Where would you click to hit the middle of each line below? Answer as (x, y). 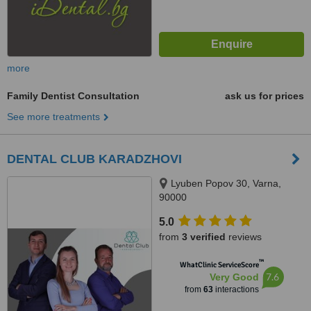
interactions (236, 289)
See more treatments (53, 117)
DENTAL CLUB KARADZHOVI (94, 159)
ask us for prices (264, 96)
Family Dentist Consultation (73, 96)
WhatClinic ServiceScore (219, 265)
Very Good (234, 277)
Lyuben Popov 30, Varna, (226, 183)
